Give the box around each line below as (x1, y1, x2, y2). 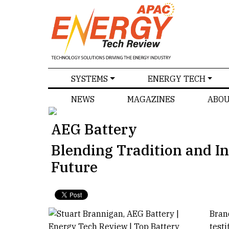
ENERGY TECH (147, 73, 205, 84)
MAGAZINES (127, 94, 175, 104)
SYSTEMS (71, 73, 108, 84)
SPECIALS (10, 35, 51, 45)
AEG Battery (51, 119, 137, 139)
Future (51, 157, 98, 176)
